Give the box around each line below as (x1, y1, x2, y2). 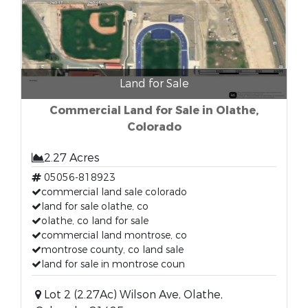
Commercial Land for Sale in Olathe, (49, 103, 258, 118)
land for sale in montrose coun (41, 258, 185, 271)
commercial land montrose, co (41, 229, 187, 242)
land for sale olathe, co (41, 200, 148, 213)
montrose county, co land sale (41, 243, 184, 256)
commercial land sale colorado (41, 186, 187, 199)
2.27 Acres (44, 151, 100, 165)
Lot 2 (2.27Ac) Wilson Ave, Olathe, (41, 287, 223, 302)
